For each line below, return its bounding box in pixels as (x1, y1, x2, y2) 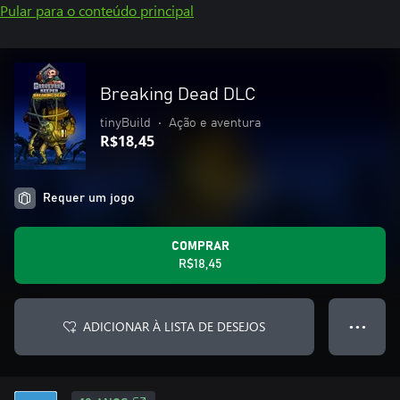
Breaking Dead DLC (100, 86, 255, 104)
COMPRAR (171, 240, 229, 253)
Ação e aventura (169, 117, 261, 129)
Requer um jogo (43, 192, 135, 204)
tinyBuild (100, 117, 151, 129)
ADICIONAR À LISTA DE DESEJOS (83, 318, 265, 335)
